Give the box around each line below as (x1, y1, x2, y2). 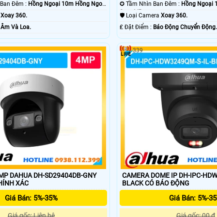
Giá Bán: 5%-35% (4, 194, 58, 203)
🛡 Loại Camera (126, 12, 161, 19)
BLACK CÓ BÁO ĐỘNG (145, 179, 190, 187)
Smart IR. (120, 9, 144, 16)
